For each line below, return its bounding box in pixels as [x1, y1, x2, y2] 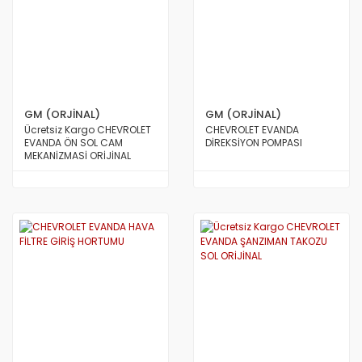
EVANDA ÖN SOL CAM [24, 136, 123, 149]
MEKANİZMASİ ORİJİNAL [24, 149, 131, 162]
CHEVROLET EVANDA [205, 123, 299, 137]
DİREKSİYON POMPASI [205, 136, 302, 149]
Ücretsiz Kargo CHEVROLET [24, 123, 151, 137]
